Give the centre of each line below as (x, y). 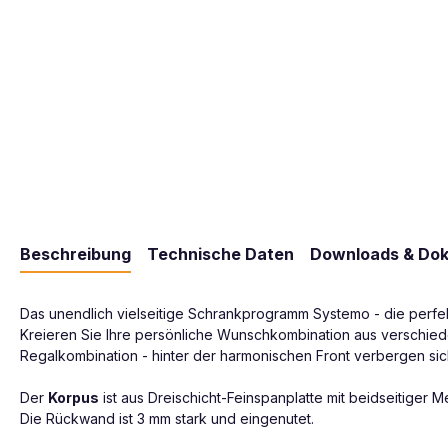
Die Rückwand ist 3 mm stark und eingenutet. (167, 418)
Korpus (73, 397)
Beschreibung (75, 253)
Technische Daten (220, 253)
